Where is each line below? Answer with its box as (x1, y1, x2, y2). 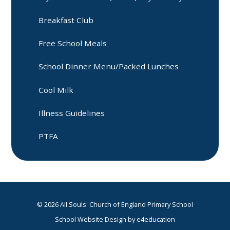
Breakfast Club (39, 14, 94, 25)
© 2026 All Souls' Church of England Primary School (37, 200, 193, 209)
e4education (137, 214, 175, 224)
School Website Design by (55, 214, 137, 224)
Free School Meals (39, 37, 107, 48)
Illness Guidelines (39, 108, 105, 118)
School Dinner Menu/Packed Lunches (39, 61, 179, 72)
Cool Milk (39, 84, 74, 95)
